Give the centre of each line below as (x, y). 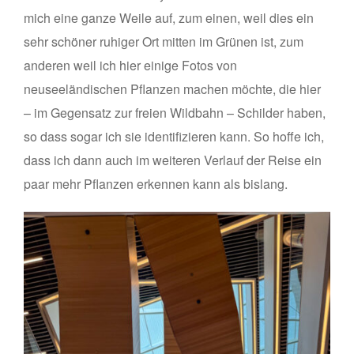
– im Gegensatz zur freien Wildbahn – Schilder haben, (175, 113)
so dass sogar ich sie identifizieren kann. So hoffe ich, (174, 137)
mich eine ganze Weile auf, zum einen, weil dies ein (169, 18)
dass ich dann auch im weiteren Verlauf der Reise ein (173, 160)
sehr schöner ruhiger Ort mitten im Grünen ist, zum (164, 42)
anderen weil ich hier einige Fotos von (130, 66)
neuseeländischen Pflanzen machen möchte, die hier (172, 89)
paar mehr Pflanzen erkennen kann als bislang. (156, 184)
